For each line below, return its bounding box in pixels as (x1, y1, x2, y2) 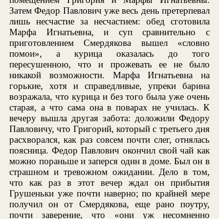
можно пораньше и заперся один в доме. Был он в (9, 155, 210, 166)
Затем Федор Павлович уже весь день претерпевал (9, 5, 210, 16)
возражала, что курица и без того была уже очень (9, 91, 210, 102)
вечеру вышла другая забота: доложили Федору (9, 112, 210, 123)
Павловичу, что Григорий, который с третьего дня (9, 123, 210, 134)
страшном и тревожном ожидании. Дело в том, (9, 166, 210, 177)
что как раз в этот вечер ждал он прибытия (9, 177, 210, 188)
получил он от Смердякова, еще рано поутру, (9, 198, 210, 209)
